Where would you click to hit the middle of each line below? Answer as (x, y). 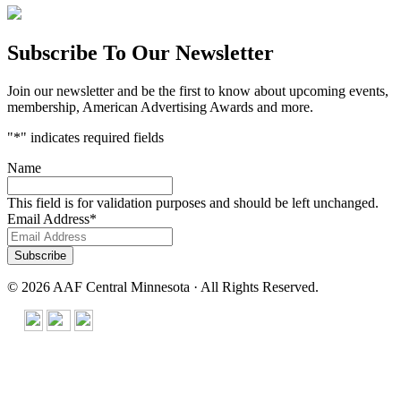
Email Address (48, 219)
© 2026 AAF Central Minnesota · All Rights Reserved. (163, 287)
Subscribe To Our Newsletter (141, 53)
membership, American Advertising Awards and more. (160, 107)
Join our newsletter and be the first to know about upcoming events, (198, 91)
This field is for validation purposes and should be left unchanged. (193, 203)
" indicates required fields (92, 138)
